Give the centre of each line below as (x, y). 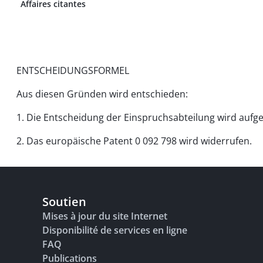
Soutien (64, 202)
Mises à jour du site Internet (105, 216)
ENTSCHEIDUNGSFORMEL (73, 70)
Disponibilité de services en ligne (115, 230)
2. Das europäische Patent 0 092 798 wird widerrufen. (134, 141)
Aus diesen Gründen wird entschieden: (102, 94)
